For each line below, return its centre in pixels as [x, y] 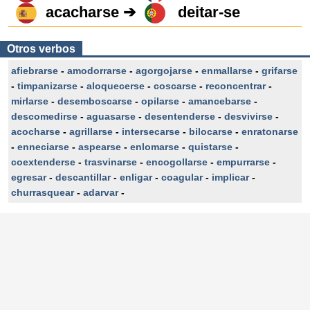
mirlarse [30, 101]
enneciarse [43, 147]
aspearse [100, 147]
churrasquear [43, 192]
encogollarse [177, 162]
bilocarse [211, 131]
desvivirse [248, 116]
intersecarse [151, 131]
